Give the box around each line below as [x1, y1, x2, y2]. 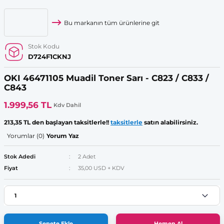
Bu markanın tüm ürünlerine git [64, 18, 159, 26]
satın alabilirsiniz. [142, 118, 198, 126]
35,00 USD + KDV [77, 164, 124, 171]
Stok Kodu [28, 42, 59, 50]
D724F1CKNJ [28, 53, 71, 60]
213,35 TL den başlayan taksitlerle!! [4, 118, 109, 126]
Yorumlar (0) [7, 132, 44, 139]
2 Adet [77, 153, 95, 160]
